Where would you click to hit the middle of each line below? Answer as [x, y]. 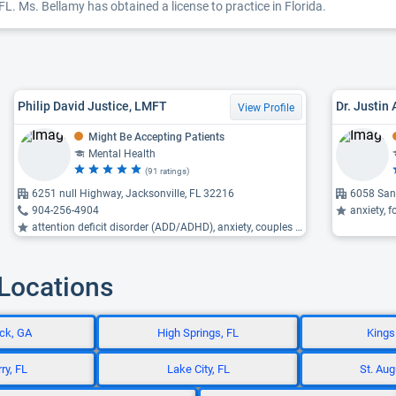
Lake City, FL [198, 369]
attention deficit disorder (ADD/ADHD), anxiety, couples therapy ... [164, 227]
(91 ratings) [167, 171]
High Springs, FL [198, 333]
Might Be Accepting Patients [156, 137]
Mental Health [122, 153]
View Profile [266, 107]
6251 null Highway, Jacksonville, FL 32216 [133, 193]
